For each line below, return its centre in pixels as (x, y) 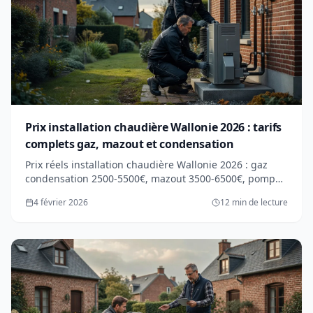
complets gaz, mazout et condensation (130, 144)
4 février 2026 (61, 202)
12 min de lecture (254, 202)
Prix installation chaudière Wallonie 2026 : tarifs (153, 127)
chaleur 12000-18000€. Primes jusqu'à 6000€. (131, 192)
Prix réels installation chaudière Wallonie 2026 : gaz (146, 164)
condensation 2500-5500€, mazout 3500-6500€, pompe (153, 178)
